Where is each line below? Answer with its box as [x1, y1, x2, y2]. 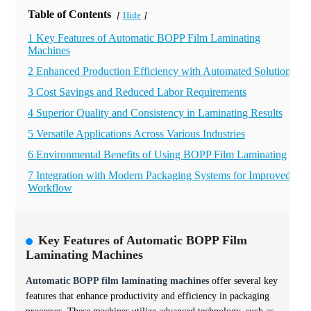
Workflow [28, 182, 72, 194]
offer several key [209, 276, 278, 286]
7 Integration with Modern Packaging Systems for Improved [28, 169, 291, 181]
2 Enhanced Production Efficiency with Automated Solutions [28, 65, 295, 77]
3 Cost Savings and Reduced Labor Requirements [28, 86, 246, 98]
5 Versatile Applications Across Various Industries [28, 128, 245, 140]
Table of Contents [28, 8, 111, 20]
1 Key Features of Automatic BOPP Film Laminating [28, 32, 260, 44]
